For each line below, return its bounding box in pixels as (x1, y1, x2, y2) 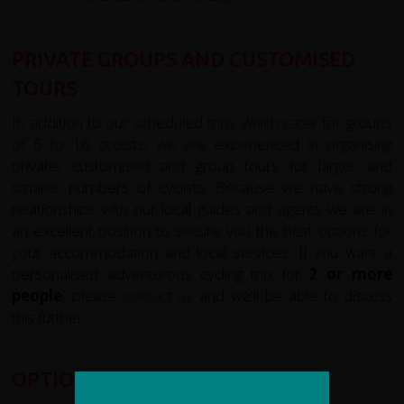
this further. (12, 306, 87, 327)
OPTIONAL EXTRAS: (12, 367, 201, 390)
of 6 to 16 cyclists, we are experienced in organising (12, 133, 392, 154)
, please (62, 284, 124, 306)
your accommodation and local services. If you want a (12, 241, 392, 262)
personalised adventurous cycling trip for (12, 262, 309, 284)
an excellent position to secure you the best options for (12, 219, 392, 241)
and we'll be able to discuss (193, 284, 392, 306)
